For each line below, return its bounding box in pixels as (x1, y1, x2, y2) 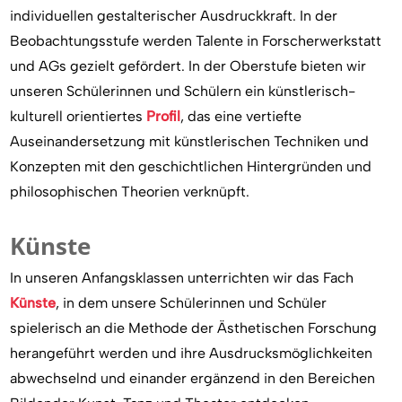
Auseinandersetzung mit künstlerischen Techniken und (10, 132, 370, 150)
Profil (146, 107, 181, 125)
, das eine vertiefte (180, 107, 302, 125)
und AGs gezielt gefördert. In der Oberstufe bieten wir (10, 57, 367, 74)
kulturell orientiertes (10, 107, 147, 125)
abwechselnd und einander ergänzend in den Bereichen (10, 369, 376, 387)
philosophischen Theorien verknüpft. (10, 182, 250, 200)
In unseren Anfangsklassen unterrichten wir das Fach (10, 268, 354, 286)
